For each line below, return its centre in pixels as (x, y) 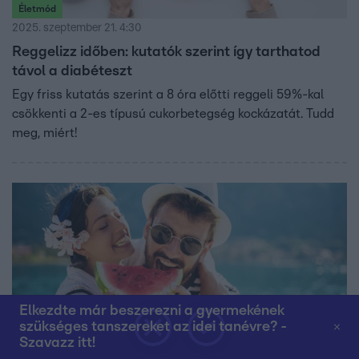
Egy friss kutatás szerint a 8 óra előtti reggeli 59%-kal (168, 94)
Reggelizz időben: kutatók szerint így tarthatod (166, 52)
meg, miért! (44, 133)
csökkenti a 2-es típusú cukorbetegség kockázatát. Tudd (173, 113)
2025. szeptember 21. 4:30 (77, 28)
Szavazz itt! (57, 343)
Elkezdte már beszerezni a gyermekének (152, 311)
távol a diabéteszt (72, 71)
